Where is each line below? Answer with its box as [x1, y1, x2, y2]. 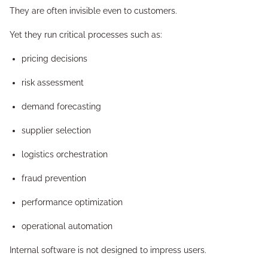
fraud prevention [22, 173, 86, 183]
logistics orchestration [22, 150, 108, 159]
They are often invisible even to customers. [10, 6, 177, 16]
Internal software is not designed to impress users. [10, 245, 206, 255]
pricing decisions [22, 54, 87, 63]
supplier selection [22, 126, 91, 135]
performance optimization [22, 197, 123, 207]
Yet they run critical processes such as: [10, 30, 162, 39]
